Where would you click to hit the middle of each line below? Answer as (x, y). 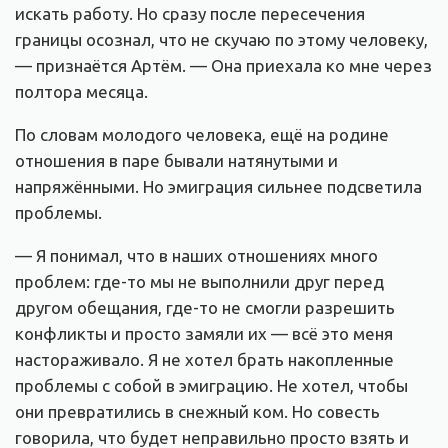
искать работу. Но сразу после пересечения (190, 14)
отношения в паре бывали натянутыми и (176, 161)
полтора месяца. (81, 92)
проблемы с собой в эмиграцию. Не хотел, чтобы (211, 386)
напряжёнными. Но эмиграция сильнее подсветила (218, 187)
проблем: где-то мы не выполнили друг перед (199, 282)
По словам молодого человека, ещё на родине (202, 135)
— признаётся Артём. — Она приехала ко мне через (223, 66)
